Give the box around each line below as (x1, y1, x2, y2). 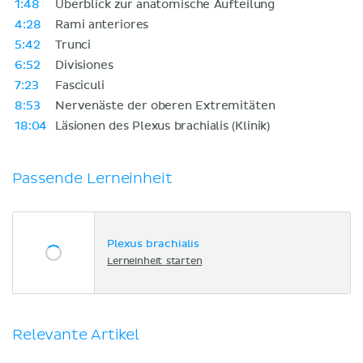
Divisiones (55, 59, 113, 71)
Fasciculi (55, 79, 105, 92)
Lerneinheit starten (107, 257, 203, 267)
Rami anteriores (55, 19, 149, 31)
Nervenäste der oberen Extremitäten (55, 100, 275, 112)
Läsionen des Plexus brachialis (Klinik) (55, 120, 271, 132)
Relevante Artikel (12, 325, 139, 344)
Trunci (55, 39, 92, 51)
